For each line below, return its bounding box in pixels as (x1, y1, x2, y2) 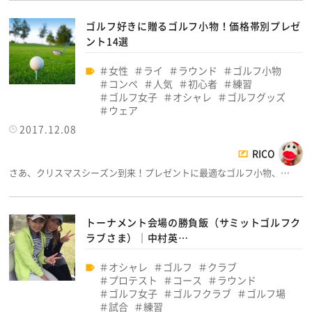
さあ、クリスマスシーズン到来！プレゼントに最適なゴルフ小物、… (9, 165, 290, 179)
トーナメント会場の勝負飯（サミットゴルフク (86, 214, 302, 229)
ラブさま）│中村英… (86, 230, 189, 244)
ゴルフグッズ (227, 89, 286, 104)
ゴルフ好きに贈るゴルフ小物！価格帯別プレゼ (86, 18, 302, 33)
